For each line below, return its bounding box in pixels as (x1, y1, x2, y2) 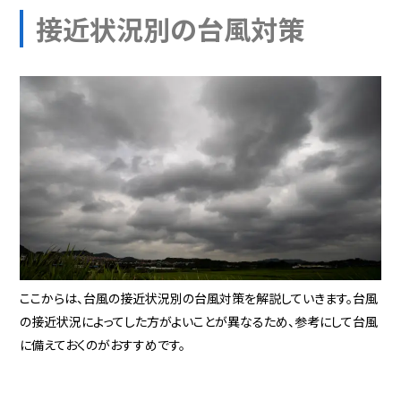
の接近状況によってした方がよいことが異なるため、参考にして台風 (20, 311, 379, 330)
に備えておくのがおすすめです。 (20, 335, 186, 354)
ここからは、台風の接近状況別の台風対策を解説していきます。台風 (20, 288, 379, 307)
